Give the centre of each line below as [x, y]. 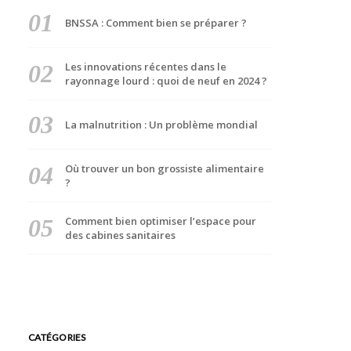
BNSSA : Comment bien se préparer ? [156, 23]
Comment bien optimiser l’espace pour [160, 221]
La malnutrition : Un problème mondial [161, 125]
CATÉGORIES [57, 337]
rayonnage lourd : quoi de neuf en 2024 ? [166, 81]
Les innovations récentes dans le [145, 67]
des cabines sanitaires [120, 235]
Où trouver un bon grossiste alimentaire [164, 168]
